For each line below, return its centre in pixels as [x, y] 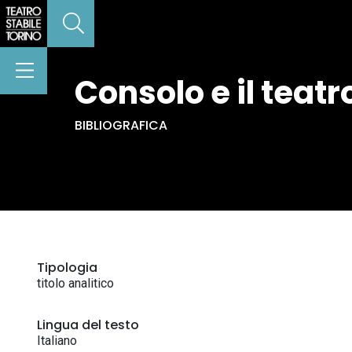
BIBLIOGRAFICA [121, 125]
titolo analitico [75, 283]
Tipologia [67, 268]
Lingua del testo [88, 325]
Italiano [57, 341]
